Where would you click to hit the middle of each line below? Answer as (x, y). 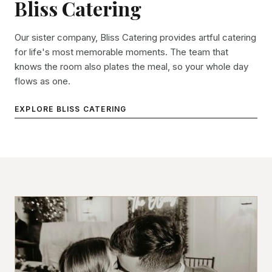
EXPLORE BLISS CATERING (71, 109)
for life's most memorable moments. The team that (121, 52)
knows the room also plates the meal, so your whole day (131, 66)
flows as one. (42, 81)
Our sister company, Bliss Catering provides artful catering (135, 37)
